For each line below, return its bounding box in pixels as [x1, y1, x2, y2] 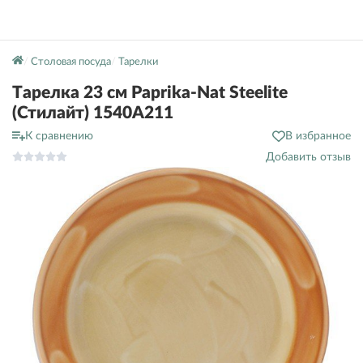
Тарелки [117, 57, 158, 67]
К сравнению [25, 130, 93, 142]
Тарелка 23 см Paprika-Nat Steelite [12, 84, 288, 101]
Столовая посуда [30, 57, 111, 67]
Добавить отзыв [266, 152, 351, 163]
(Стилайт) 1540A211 [12, 105, 173, 122]
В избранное [285, 130, 351, 142]
